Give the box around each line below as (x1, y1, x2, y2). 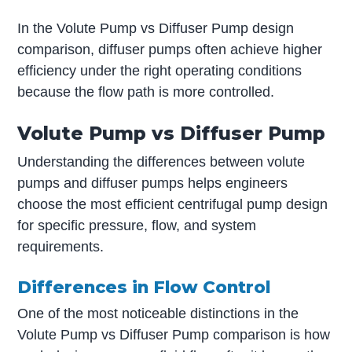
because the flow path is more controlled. (17, 84, 275, 101)
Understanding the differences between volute (17, 153, 306, 170)
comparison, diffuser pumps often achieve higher (17, 42, 323, 58)
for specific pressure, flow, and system (17, 217, 257, 233)
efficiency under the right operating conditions (17, 63, 302, 79)
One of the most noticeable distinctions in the (17, 306, 299, 322)
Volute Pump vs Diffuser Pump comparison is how (17, 327, 331, 343)
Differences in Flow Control (17, 276, 271, 297)
